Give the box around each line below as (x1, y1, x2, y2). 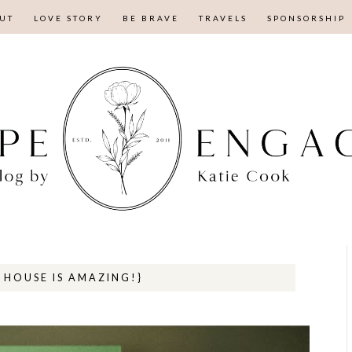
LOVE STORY (33, 13, 103, 23)
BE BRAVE (122, 13, 179, 23)
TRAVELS (198, 13, 247, 23)
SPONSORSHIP (266, 13, 346, 23)
